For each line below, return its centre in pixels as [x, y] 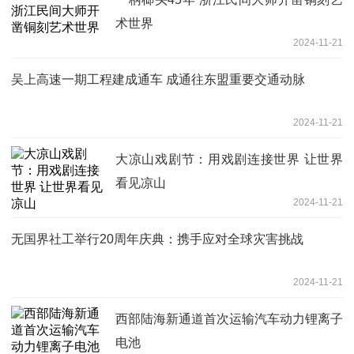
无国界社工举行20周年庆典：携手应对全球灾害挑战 [157, 239]
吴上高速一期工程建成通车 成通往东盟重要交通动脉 [158, 79]
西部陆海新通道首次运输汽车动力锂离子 [229, 318]
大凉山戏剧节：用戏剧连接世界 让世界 [229, 159]
